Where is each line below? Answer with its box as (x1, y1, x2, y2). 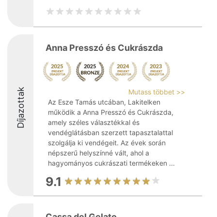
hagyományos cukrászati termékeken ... (48, 159, 175, 167)
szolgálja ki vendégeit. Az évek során (48, 139, 166, 147)
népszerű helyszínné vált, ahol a (48, 149, 149, 157)
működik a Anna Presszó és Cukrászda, (48, 108, 173, 116)
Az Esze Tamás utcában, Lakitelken (48, 98, 160, 106)
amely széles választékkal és (48, 118, 139, 126)
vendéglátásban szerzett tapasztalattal (48, 128, 173, 137)
